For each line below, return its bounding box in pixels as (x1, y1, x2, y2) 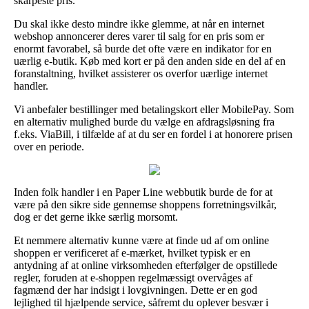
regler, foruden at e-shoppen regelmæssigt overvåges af (14, 271, 252, 283)
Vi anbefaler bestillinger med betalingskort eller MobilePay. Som (14, 103, 294, 115)
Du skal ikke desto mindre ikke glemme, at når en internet (14, 17, 264, 30)
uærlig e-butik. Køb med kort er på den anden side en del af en (14, 54, 286, 67)
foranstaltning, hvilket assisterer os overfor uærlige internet (14, 67, 268, 79)
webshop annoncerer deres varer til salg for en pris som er (14, 30, 264, 42)
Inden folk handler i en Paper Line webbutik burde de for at (14, 186, 272, 198)
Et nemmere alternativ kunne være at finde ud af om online (14, 234, 269, 246)
